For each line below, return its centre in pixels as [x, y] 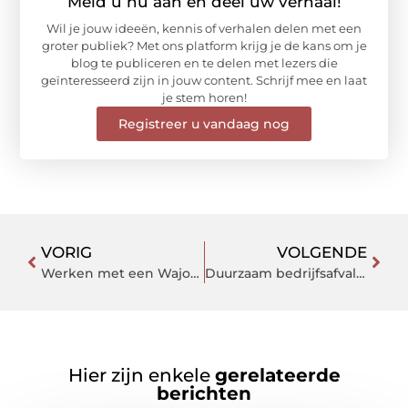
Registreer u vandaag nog [204, 124]
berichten [204, 393]
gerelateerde [277, 375]
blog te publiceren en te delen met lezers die [204, 63]
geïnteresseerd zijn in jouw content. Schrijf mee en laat [204, 81]
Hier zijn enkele [141, 375]
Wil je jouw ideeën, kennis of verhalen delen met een [204, 29]
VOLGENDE [322, 253]
